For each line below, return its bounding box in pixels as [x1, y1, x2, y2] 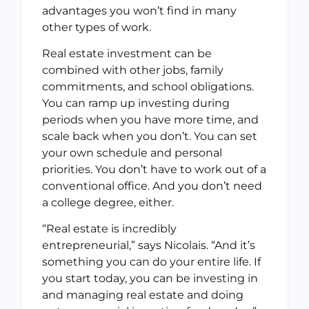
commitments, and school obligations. [42, 79, 254, 93]
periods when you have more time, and [42, 112, 259, 126]
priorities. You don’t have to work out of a [42, 162, 266, 176]
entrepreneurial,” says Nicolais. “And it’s [42, 239, 255, 252]
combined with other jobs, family [42, 63, 223, 77]
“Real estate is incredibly [42, 222, 177, 236]
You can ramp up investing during [42, 96, 230, 110]
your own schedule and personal [42, 146, 222, 159]
